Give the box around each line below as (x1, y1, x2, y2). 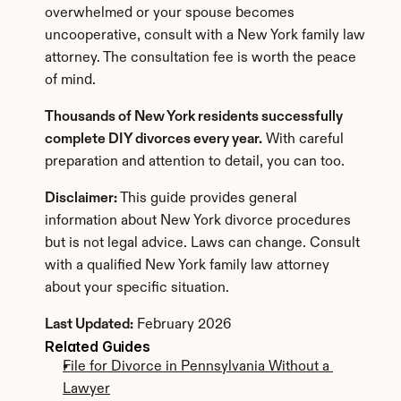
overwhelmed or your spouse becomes (45, 6, 294, 21)
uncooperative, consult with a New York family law (45, 29, 365, 43)
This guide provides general (117, 192, 297, 206)
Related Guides (45, 337, 150, 355)
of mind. (45, 73, 96, 88)
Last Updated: (45, 318, 133, 332)
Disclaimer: (45, 192, 117, 206)
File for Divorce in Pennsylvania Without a (63, 360, 329, 374)
